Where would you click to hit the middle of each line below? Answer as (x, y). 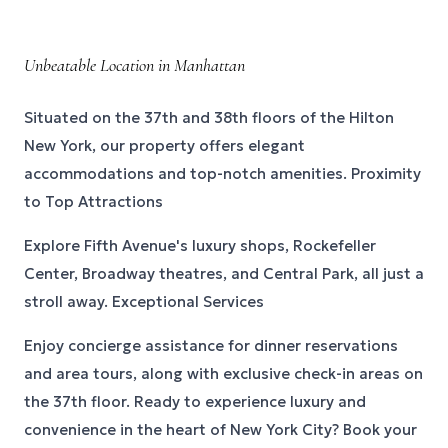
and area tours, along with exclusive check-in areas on (223, 373)
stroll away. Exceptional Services (144, 301)
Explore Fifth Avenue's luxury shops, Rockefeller (200, 245)
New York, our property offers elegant (164, 145)
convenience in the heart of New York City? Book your (220, 429)
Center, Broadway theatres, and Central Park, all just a (224, 273)
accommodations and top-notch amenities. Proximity (222, 173)
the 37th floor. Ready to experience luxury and (195, 401)
